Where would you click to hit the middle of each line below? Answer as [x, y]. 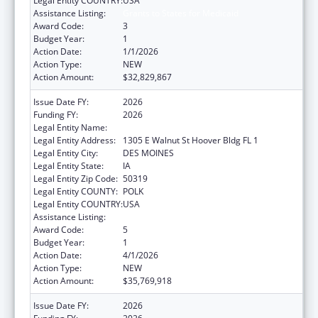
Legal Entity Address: [75, 140]
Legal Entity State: [68, 165]
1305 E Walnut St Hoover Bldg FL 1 [191, 140]
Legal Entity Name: [70, 127]
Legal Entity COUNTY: [76, 191]
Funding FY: [56, 114]
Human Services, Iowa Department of [197, 127]
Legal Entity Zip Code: [76, 178]
